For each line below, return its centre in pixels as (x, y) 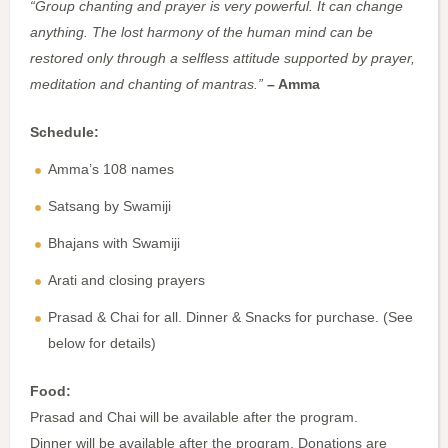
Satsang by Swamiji (109, 206)
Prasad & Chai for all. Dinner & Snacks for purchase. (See (230, 317)
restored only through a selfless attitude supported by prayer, (222, 58)
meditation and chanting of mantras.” (146, 84)
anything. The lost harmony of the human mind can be (201, 32)
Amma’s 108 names (111, 169)
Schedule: (64, 132)
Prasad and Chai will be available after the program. (194, 417)
